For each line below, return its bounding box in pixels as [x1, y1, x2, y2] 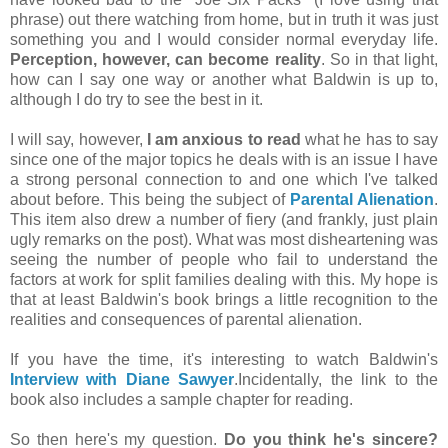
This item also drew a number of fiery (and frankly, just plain [10, 211, 438, 229]
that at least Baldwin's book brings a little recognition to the [10, 291, 438, 309]
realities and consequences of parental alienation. [10, 311, 374, 329]
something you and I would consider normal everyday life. [10, 31, 438, 49]
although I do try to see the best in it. [10, 91, 271, 109]
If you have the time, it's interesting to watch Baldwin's [10, 351, 438, 369]
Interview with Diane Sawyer [10, 371, 235, 389]
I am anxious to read [146, 131, 301, 149]
